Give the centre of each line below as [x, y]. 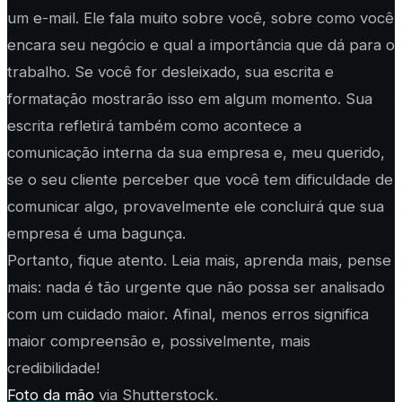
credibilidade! [53, 368]
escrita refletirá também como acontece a [154, 126]
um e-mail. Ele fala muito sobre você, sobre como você [201, 18]
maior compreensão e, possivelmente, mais [159, 341]
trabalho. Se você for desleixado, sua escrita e [170, 72]
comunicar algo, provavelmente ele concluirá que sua [196, 207]
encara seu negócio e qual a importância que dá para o [201, 45]
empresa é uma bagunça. [96, 234]
